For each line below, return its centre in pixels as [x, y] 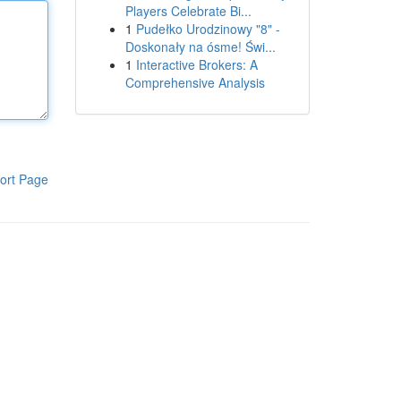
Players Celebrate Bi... [188, 11]
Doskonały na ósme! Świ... [200, 47]
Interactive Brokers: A [196, 64]
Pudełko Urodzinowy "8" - [208, 29]
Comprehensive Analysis [195, 82]
